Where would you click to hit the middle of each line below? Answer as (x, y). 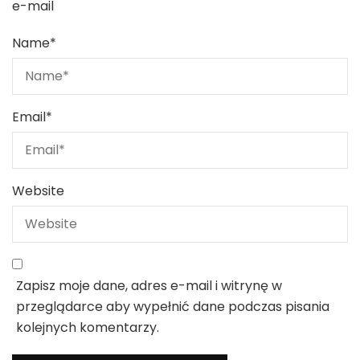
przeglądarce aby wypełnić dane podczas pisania (173, 307)
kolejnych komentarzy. (88, 328)
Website (38, 191)
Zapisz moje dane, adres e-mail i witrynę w (149, 286)
